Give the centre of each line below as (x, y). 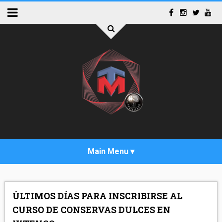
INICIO (22, 177)
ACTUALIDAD (33, 202)
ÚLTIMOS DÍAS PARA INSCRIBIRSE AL (97, 196)
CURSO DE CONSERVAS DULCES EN (91, 210)
